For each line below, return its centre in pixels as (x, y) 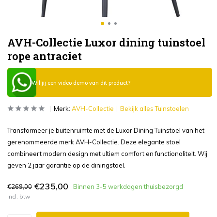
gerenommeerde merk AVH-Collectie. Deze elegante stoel (94, 142)
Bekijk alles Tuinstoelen (155, 108)
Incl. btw (19, 196)
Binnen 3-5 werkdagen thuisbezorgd (128, 186)
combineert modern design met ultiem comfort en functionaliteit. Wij (107, 154)
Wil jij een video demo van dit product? (81, 83)
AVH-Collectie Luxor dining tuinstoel (106, 42)
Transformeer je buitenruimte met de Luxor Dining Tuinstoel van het (106, 130)
